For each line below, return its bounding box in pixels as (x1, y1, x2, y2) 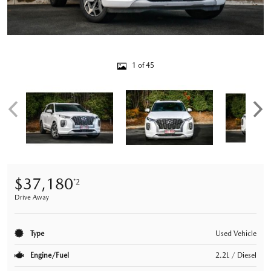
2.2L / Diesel (215, 250, 256, 260)
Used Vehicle (215, 229, 256, 238)
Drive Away (15, 193, 49, 201)
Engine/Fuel (28, 250, 69, 260)
